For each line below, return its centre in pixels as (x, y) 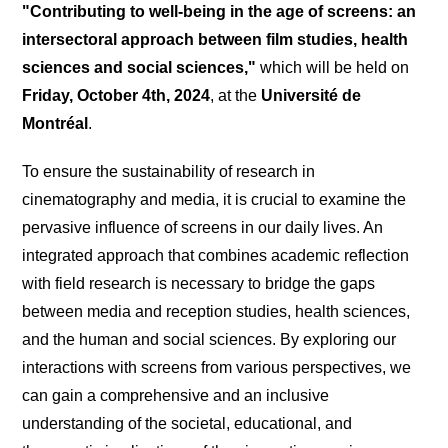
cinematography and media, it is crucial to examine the (214, 199)
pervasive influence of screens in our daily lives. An (203, 227)
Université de (311, 95)
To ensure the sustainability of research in (169, 171)
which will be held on (335, 67)
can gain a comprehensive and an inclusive (176, 395)
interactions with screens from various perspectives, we (217, 367)
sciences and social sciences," (141, 67)
